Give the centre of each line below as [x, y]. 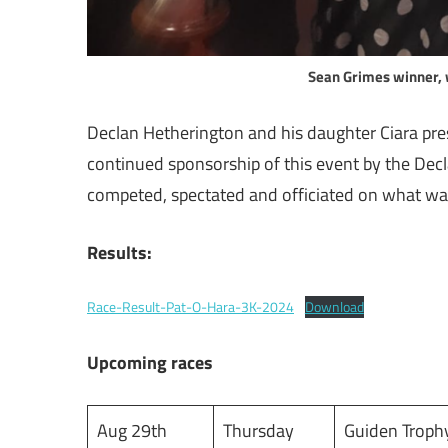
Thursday [258, 430]
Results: [119, 252]
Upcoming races [150, 362]
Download [334, 306]
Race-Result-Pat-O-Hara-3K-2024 [190, 306]
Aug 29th [132, 430]
